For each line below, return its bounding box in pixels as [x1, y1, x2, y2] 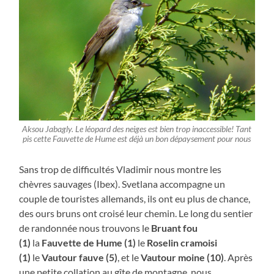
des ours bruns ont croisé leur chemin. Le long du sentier [19, 207, 253, 220]
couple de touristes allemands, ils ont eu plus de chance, [19, 193, 251, 205]
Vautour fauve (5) [42, 251, 118, 264]
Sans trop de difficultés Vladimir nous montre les [19, 163, 222, 176]
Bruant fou [151, 222, 198, 234]
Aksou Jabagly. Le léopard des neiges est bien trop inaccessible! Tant [22, 124, 252, 135]
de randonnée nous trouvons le [19, 222, 152, 234]
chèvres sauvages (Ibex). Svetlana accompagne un [19, 178, 226, 190]
